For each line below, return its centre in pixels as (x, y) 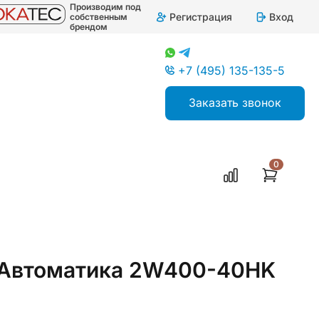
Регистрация (201, 16)
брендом (89, 26)
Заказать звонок (235, 103)
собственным (99, 16)
